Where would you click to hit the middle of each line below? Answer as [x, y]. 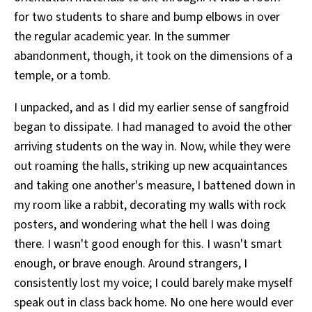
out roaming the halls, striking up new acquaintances [151, 166]
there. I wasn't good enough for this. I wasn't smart [148, 244]
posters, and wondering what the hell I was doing [142, 225]
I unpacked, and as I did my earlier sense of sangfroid [151, 108]
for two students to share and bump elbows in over [147, 17]
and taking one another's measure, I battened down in [155, 186]
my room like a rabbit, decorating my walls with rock [150, 205]
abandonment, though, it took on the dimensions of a [153, 56]
